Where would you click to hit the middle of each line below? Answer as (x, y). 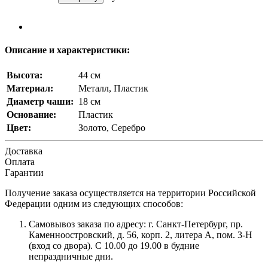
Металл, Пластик (113, 89)
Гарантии (24, 173)
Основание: (31, 115)
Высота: (25, 75)
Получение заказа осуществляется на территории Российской (130, 193)
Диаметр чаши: (40, 102)
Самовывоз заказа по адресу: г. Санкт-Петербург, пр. (136, 224)
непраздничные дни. (71, 257)
